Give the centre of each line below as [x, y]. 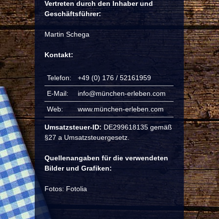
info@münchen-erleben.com [122, 93]
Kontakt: [59, 55]
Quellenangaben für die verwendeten [106, 158]
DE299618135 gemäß [137, 127]
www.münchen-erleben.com [121, 109]
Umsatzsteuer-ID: [73, 127]
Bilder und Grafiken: [78, 168]
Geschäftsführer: [73, 14]
